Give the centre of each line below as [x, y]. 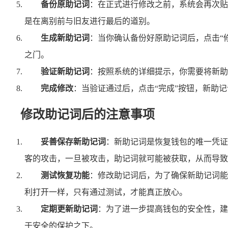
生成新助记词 [65, 38]
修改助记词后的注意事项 [88, 115]
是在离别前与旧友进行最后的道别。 [90, 21]
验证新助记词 [65, 71]
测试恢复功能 [65, 176]
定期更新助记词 [69, 209]
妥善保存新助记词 [73, 142]
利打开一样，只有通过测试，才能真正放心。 [106, 192]
